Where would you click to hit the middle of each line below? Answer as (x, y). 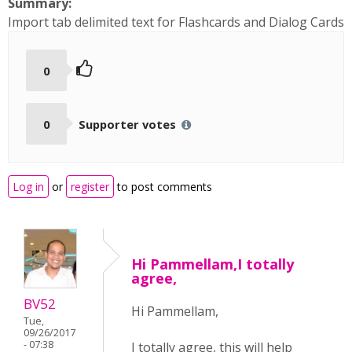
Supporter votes (128, 124)
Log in (28, 187)
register (90, 187)
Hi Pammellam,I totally (213, 264)
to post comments (163, 187)
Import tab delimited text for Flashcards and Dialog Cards (176, 22)
